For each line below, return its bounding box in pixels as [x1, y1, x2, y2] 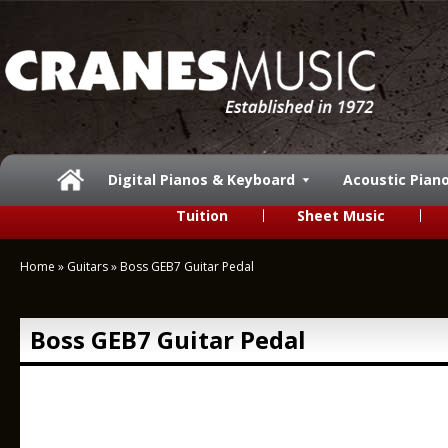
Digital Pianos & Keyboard [108, 170, 295, 189]
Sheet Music [297, 206, 385, 225]
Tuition [176, 206, 228, 225]
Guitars [67, 258, 108, 275]
